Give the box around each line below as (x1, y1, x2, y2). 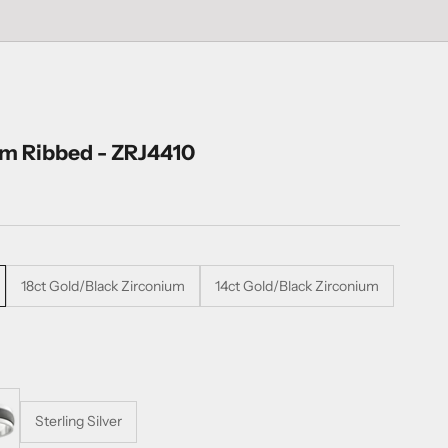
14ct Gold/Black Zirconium (215, 276, 379, 295)
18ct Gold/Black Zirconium (21, 276, 185, 295)
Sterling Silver (35, 412, 122, 431)
